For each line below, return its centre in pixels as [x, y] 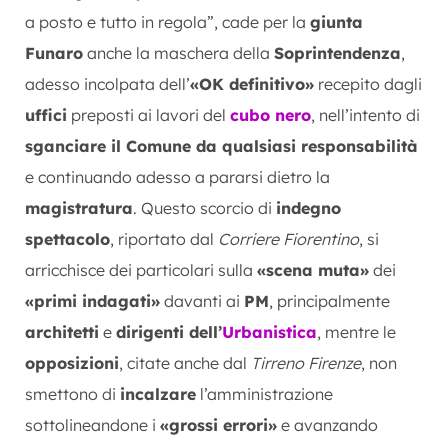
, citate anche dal [185, 362]
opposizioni [72, 362]
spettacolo [67, 238]
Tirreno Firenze [306, 362]
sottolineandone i [92, 424]
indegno [308, 207]
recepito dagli [368, 83]
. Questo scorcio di [204, 207]
